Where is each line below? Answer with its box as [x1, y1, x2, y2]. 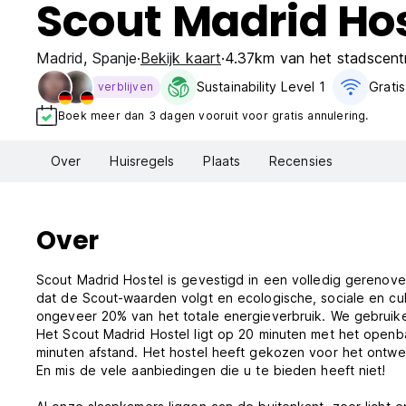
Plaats [203, 153, 240, 169]
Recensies [269, 153, 333, 169]
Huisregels [110, 153, 175, 169]
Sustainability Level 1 [197, 79, 326, 94]
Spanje [92, 49, 137, 67]
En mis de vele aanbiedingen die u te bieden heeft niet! [36, 362, 386, 379]
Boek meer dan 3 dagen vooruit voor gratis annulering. [58, 108, 369, 122]
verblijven [98, 80, 153, 93]
